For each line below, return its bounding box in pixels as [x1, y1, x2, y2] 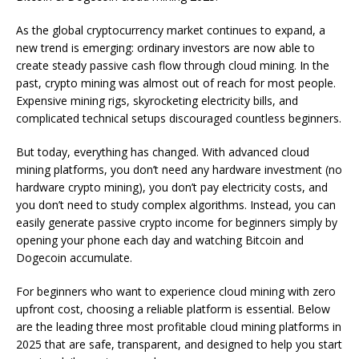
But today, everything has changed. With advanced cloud [16, 143, 309, 159]
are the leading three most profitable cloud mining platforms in [16, 318, 341, 334]
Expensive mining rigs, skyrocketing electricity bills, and [16, 92, 298, 108]
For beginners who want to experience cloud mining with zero [16, 283, 336, 299]
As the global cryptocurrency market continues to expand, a [16, 22, 325, 38]
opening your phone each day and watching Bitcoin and [16, 232, 304, 248]
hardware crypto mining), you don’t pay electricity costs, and [16, 179, 328, 195]
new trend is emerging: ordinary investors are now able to [16, 39, 315, 55]
